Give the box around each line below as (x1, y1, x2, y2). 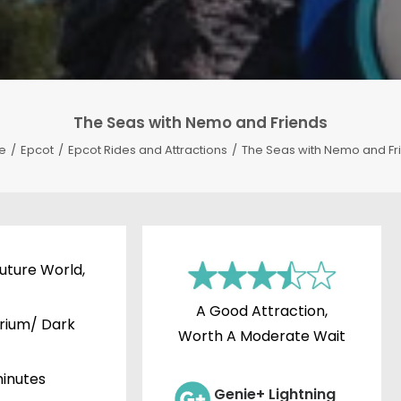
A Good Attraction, (195, 301, 328, 321)
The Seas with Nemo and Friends (73, 112, 328, 133)
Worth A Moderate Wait (177, 326, 346, 346)
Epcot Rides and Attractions (68, 141, 227, 158)
